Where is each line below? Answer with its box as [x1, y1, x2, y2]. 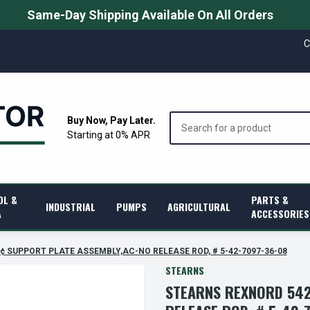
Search [169, 112, 201, 124]
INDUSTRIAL [46, 199, 96, 214]
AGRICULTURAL [167, 199, 231, 214]
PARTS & [251, 192, 289, 207]
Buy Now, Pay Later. [67, 114, 156, 126]
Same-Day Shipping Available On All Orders [26, 8, 273, 22]
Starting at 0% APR [67, 129, 150, 140]
